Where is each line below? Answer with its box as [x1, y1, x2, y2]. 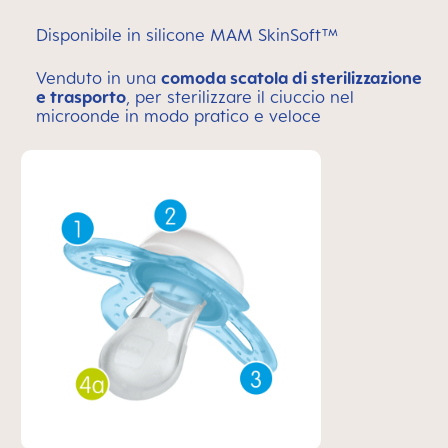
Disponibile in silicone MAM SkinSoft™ [36, 25, 339, 45]
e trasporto [36, 87, 126, 107]
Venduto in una [36, 68, 161, 88]
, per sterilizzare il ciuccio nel [126, 87, 354, 107]
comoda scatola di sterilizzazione [161, 68, 422, 88]
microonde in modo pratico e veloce [36, 106, 321, 126]
